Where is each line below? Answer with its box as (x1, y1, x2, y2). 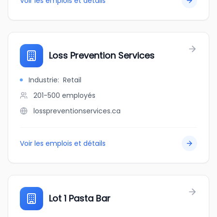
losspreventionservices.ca (33, 106, 121, 116)
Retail (63, 75, 81, 85)
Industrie (29, 75, 58, 85)
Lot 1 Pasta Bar (49, 192, 110, 204)
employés (62, 91, 95, 100)
